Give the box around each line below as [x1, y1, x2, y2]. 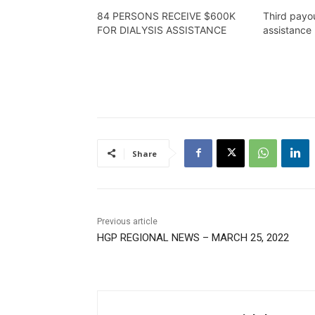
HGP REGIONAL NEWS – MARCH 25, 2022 [97, 231, 289, 244]
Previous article [97, 216, 157, 226]
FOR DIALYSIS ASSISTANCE [97, 23, 226, 36]
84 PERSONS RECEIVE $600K [97, 9, 236, 22]
